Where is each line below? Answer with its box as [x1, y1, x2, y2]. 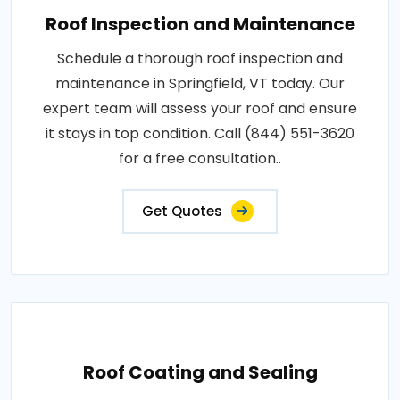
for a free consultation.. [119, 147, 281, 169]
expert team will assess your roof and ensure [43, 97, 357, 119]
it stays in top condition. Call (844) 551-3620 [46, 122, 354, 144]
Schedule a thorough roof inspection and [57, 47, 343, 69]
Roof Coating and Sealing [82, 359, 318, 385]
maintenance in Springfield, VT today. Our [55, 72, 345, 94]
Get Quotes [142, 201, 222, 221]
